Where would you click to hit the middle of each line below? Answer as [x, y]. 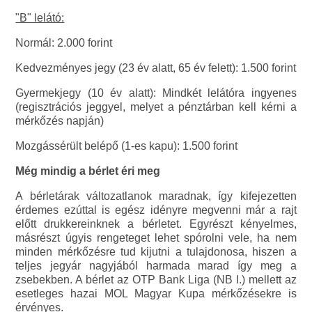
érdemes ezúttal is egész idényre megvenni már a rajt [156, 210]
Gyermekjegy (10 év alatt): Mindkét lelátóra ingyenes [156, 93]
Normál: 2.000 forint [64, 43]
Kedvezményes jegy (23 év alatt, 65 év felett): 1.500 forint [156, 68]
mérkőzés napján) [60, 121]
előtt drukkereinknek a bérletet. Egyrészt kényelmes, [156, 224]
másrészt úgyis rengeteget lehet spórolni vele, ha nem [156, 238]
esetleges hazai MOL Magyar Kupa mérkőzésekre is [156, 294]
